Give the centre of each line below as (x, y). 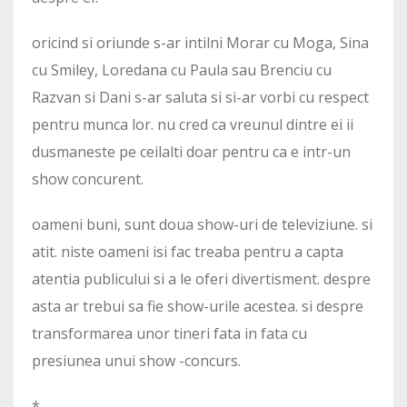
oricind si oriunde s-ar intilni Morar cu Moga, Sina (200, 43)
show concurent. (88, 179)
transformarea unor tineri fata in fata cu (169, 334)
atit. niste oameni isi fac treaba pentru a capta (188, 252)
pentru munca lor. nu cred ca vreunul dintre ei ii (193, 125)
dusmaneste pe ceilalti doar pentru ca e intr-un (191, 152)
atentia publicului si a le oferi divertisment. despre (201, 279)
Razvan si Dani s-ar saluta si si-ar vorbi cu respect (200, 98)
